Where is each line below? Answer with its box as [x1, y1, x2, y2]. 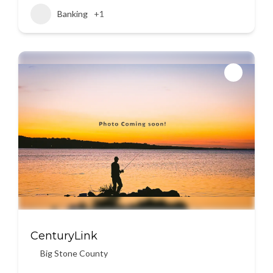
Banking [57, 9, 88, 19]
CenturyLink [30, 229, 97, 243]
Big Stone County [40, 248, 108, 258]
